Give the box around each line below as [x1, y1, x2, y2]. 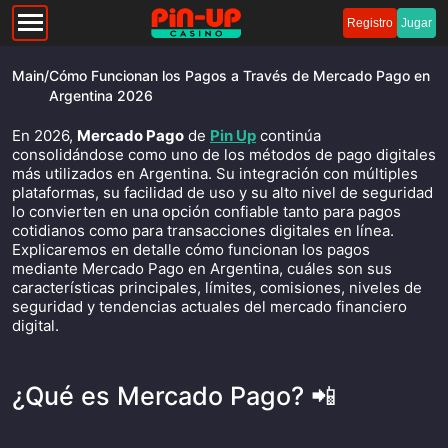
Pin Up [210, 126, 256, 145]
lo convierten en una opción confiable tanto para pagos [12, 202, 401, 221]
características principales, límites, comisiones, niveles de [12, 278, 422, 297]
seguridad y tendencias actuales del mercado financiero [12, 297, 407, 316]
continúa [256, 126, 321, 145]
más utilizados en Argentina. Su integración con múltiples [12, 164, 418, 183]
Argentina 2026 [49, 87, 153, 104]
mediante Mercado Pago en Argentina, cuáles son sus [12, 259, 392, 278]
